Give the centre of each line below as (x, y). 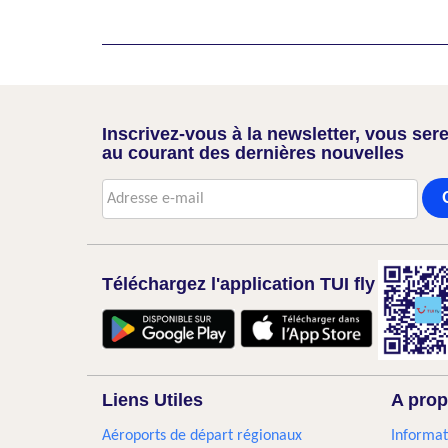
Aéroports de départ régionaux (202, 436)
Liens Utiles (152, 400)
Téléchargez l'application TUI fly (238, 284)
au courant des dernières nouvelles (253, 153)
